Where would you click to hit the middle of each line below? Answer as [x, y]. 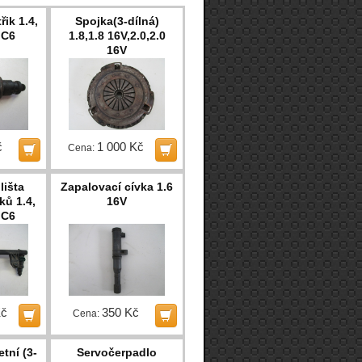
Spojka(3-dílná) [117, 21]
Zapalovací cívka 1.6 [117, 186]
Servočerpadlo [117, 352]
